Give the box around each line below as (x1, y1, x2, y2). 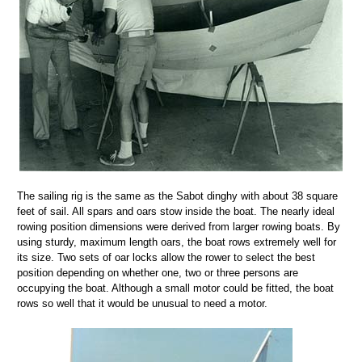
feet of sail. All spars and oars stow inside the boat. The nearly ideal (17, 205, 335, 218)
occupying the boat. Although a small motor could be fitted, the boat (17, 282, 334, 295)
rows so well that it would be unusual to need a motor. (17, 297, 267, 310)
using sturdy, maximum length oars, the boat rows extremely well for (17, 236, 336, 249)
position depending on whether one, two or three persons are (17, 267, 298, 280)
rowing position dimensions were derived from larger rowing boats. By (17, 221, 340, 234)
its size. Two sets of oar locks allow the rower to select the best (17, 251, 315, 264)
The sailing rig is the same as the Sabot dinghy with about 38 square (17, 190, 338, 203)
